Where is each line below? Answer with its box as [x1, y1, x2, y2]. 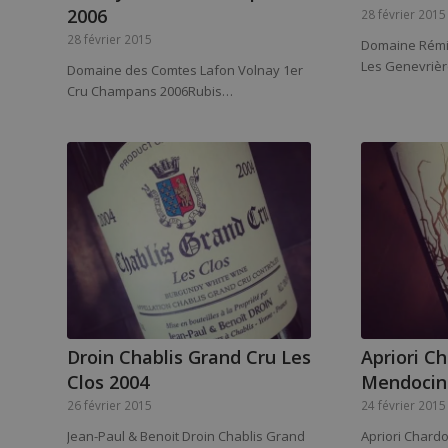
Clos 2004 [67, 370, 149, 394]
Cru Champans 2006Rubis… [67, 81, 233, 100]
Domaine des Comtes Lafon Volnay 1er [67, 60, 303, 79]
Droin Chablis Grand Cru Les [67, 345, 311, 369]
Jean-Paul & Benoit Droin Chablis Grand [67, 427, 305, 445]
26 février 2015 [67, 397, 152, 413]
